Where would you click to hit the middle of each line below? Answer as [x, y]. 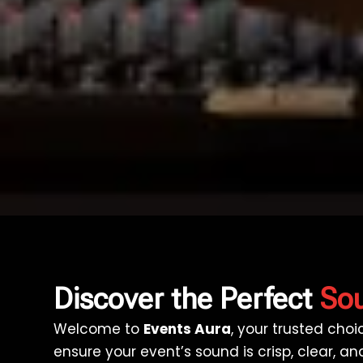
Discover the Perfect [186, 299]
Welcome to [98, 329]
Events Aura [187, 329]
